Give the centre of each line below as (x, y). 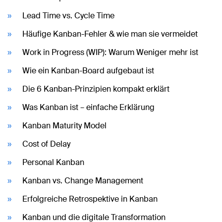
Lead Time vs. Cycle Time (68, 15)
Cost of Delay (46, 144)
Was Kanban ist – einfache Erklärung (88, 107)
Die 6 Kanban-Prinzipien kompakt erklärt (96, 89)
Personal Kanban (53, 162)
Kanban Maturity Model (64, 125)
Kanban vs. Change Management (83, 180)
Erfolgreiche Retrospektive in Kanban (90, 199)
